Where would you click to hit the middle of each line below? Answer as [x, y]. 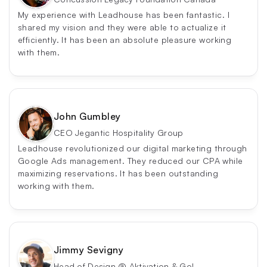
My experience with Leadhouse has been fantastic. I [124, 14]
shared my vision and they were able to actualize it [122, 27]
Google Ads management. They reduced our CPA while [131, 160]
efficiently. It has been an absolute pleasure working [125, 39]
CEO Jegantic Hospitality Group [119, 133]
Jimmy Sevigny [89, 250]
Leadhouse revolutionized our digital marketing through [133, 148]
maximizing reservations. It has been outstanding [118, 173]
